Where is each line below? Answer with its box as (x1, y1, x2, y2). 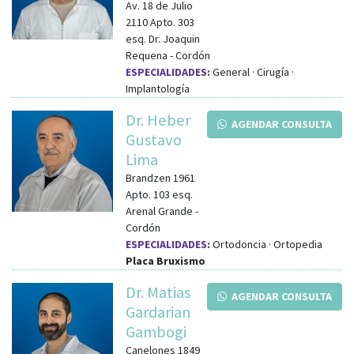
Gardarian (126, 301, 191, 322)
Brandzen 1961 (126, 170, 195, 185)
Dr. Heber (126, 109, 190, 130)
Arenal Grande (126, 203, 193, 218)
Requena (126, 47, 168, 62)
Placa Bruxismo (126, 253, 205, 268)
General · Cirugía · (210, 64, 294, 79)
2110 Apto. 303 (126, 14, 194, 29)
